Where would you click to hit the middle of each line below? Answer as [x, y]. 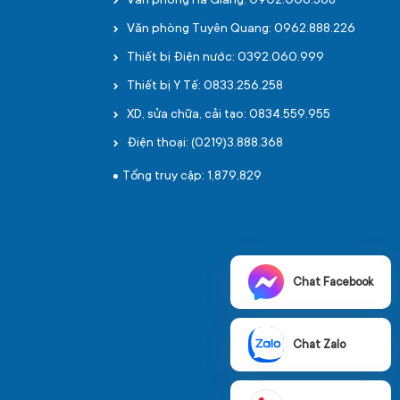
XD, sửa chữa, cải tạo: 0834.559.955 [229, 115]
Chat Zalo [319, 345]
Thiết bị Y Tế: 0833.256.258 [205, 87]
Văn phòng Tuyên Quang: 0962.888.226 [241, 29]
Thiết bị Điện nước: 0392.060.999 [225, 58]
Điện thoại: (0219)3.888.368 [205, 144]
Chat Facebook [333, 282]
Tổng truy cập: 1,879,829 [192, 177]
